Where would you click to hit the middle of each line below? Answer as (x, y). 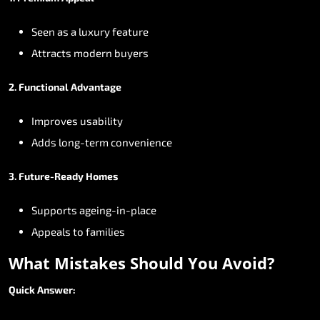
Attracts (51, 52)
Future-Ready (51, 176)
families (105, 231)
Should (157, 262)
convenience (141, 142)
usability (101, 120)
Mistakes (90, 262)
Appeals (51, 231)
